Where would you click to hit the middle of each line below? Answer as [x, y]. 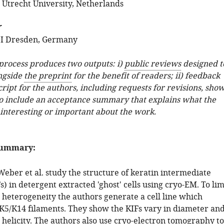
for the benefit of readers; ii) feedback [145, 76]
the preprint [47, 76]
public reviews [152, 64]
